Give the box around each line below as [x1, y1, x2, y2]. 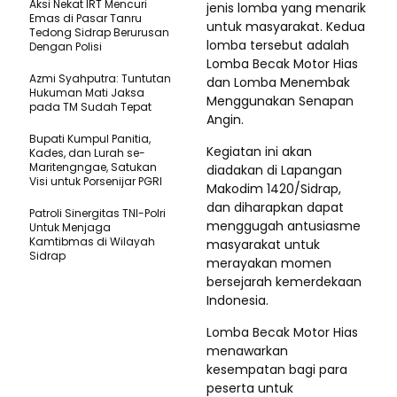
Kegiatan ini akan [206, 143, 312, 160]
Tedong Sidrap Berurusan [29, 25, 169, 40]
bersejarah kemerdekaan [206, 273, 362, 291]
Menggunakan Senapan [206, 92, 354, 110]
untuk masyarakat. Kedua [206, 18, 365, 35]
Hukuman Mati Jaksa [29, 85, 144, 100]
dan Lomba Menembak [206, 74, 350, 91]
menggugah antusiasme [206, 217, 361, 235]
